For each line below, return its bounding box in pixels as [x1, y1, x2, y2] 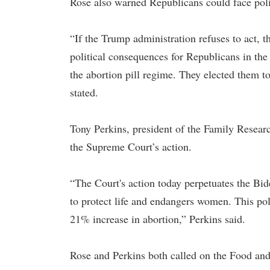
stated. [70, 85, 98, 99]
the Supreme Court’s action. [70, 139, 192, 154]
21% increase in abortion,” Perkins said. [70, 212, 245, 226]
